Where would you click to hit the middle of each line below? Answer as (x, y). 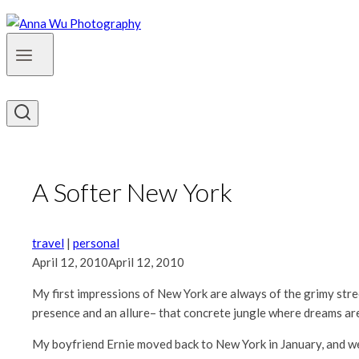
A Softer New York (132, 192)
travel (48, 242)
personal (96, 242)
